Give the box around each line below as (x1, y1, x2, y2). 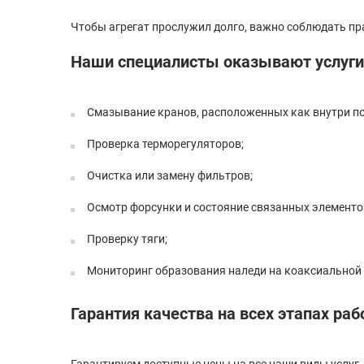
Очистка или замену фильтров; (87, 169, 253, 182)
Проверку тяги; (87, 232, 167, 245)
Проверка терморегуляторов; (87, 137, 244, 150)
